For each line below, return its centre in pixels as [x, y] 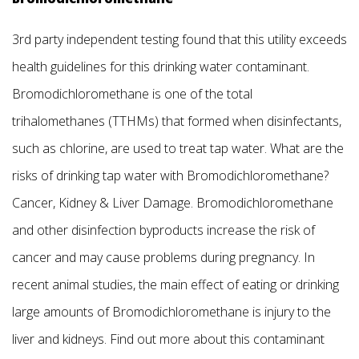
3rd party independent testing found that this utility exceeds [179, 40]
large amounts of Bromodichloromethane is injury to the [171, 312]
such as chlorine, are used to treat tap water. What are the [178, 149]
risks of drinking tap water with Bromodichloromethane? [170, 176]
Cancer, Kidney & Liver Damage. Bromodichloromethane [173, 203]
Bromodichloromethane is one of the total [132, 94]
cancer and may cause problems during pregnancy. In [163, 258]
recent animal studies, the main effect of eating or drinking [175, 285]
